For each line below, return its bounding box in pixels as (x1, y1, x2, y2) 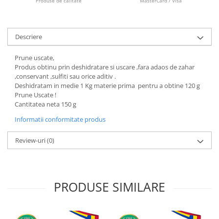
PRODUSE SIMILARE (54, 178, 165, 195)
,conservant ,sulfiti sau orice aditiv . (15, 72, 116, 81)
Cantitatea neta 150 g (15, 100, 76, 109)
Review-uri (15, 136, 47, 145)
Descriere (15, 32, 42, 41)
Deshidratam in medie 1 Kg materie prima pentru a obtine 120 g (15, 81, 200, 90)
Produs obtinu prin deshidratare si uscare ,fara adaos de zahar (15, 63, 195, 71)
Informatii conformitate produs (15, 115, 106, 124)
